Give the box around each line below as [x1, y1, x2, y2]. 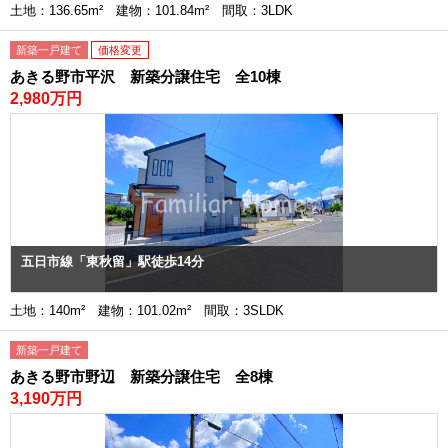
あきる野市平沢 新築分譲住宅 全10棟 [10, 68, 281, 85]
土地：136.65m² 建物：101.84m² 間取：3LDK [10, 3, 306, 18]
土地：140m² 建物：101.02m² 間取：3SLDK [10, 303, 297, 318]
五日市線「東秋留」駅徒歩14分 [21, 254, 204, 269]
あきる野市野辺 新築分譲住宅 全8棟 [10, 368, 273, 385]
